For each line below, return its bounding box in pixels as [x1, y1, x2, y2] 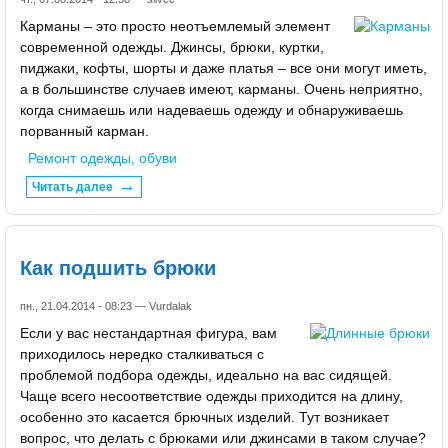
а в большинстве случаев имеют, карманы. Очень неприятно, [20, 81, 423, 98]
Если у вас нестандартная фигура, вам [20, 324, 277, 341]
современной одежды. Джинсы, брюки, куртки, [20, 39, 324, 56]
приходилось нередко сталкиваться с [20, 345, 264, 362]
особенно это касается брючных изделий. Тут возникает [20, 408, 389, 425]
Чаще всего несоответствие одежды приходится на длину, [20, 387, 403, 404]
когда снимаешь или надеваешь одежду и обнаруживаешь [20, 102, 403, 119]
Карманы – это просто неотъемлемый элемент [20, 18, 330, 35]
